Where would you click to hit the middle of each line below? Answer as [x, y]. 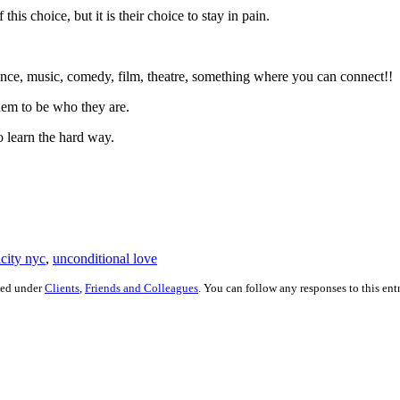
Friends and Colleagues [142, 287]
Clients [62, 287]
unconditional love [105, 258]
